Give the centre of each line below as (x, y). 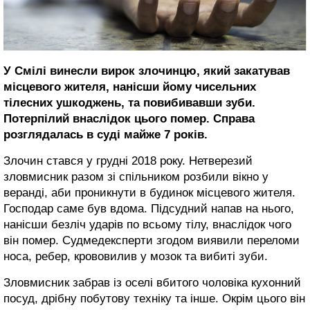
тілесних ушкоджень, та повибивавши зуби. (129, 103)
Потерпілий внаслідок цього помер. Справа (129, 119)
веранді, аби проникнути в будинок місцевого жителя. (149, 193)
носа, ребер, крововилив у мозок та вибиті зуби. (136, 257)
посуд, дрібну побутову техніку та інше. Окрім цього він (154, 299)
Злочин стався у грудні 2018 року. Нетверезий (128, 161)
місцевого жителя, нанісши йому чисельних (130, 87)
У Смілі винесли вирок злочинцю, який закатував (147, 71)
